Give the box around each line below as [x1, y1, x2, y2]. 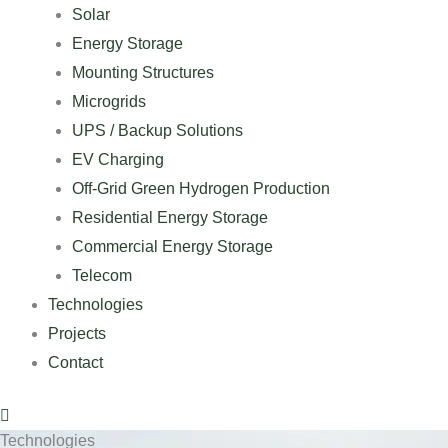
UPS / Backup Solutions [72, 122, 243, 139]
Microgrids [72, 93, 146, 110]
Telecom [72, 267, 132, 284]
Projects [48, 325, 106, 342]
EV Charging [72, 151, 164, 168]
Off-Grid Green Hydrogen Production [72, 180, 330, 197]
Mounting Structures [72, 64, 214, 81]
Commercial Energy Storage [72, 238, 273, 255]
